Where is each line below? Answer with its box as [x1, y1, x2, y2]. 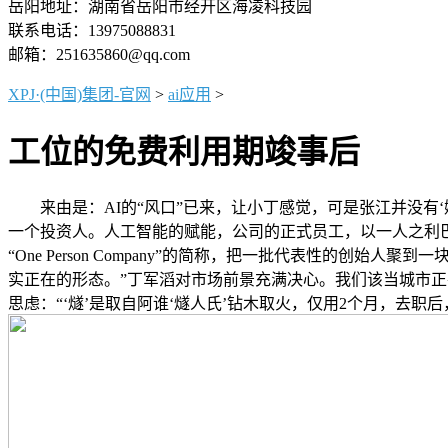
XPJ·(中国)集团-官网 [8, 86, 151, 103]
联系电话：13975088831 [8, 22, 176, 39]
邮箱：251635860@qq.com [8, 46, 190, 63]
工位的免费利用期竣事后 [8, 134, 360, 171]
